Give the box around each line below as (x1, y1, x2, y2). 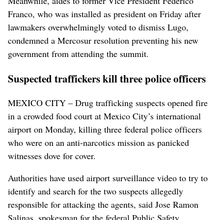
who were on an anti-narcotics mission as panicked (8, 136, 189, 148)
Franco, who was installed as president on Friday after (8, 7, 201, 20)
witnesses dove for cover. (8, 149, 96, 162)
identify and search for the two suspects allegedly (8, 185, 183, 197)
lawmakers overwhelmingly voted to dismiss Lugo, (8, 21, 189, 33)
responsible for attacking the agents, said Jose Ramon (8, 198, 198, 210)
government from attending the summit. (8, 47, 149, 59)
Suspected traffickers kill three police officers (8, 70, 206, 86)
